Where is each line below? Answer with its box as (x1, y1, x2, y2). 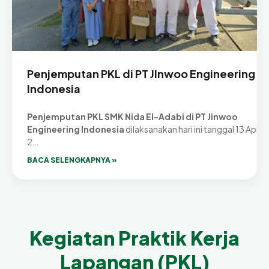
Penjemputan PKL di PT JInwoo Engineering (27, 67, 255, 81)
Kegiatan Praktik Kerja (29, 225, 240, 250)
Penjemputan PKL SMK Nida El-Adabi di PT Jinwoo (27, 111, 238, 122)
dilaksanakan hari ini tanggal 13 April (124, 124, 263, 135)
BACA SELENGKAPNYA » (27, 156, 117, 165)
